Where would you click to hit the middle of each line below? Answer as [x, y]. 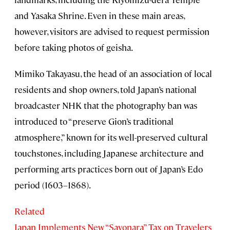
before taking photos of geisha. [74, 47]
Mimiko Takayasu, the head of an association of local [113, 73]
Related [30, 211]
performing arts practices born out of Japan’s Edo [109, 169]
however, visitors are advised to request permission [112, 31]
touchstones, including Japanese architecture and [109, 153]
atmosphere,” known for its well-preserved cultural [111, 137]
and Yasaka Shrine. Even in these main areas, [99, 15]
